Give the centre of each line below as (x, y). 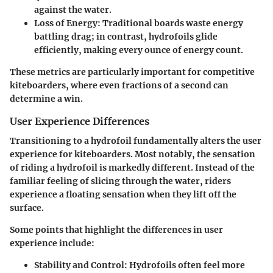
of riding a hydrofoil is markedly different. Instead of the (132, 167)
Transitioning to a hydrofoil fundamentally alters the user (136, 140)
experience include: (52, 243)
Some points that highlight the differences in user (116, 229)
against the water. (73, 9)
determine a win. (46, 98)
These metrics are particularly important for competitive (132, 72)
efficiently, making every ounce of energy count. (139, 50)
